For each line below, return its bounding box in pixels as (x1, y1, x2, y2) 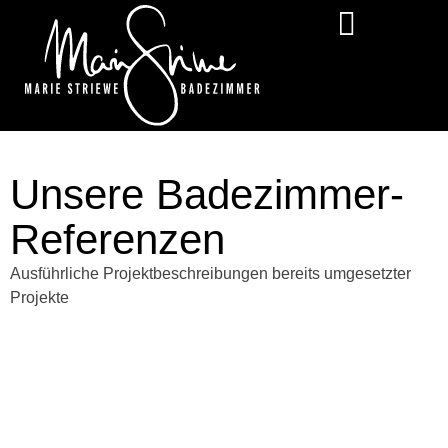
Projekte (10, 288, 69, 306)
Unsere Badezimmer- (10, 170, 404, 218)
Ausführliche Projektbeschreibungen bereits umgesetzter (10, 264, 411, 282)
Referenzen (10, 215, 225, 263)
